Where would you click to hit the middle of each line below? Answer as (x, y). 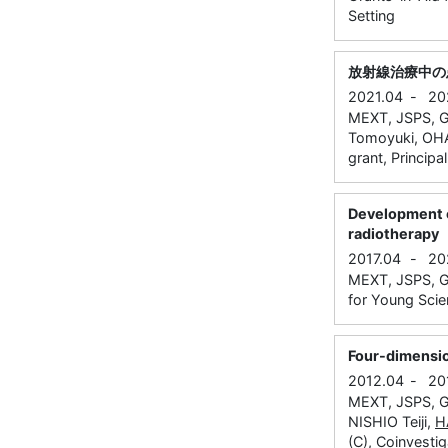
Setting (371, 16)
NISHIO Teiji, (391, 422)
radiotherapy (393, 234)
